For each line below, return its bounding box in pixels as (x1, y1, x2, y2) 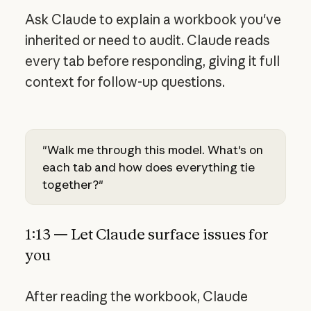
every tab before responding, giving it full (24, 52, 280, 69)
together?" (42, 176, 103, 192)
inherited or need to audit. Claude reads (24, 31, 270, 49)
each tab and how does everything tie (42, 159, 255, 174)
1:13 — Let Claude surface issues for (24, 226, 269, 244)
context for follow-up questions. (24, 73, 225, 90)
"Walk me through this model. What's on (42, 142, 263, 157)
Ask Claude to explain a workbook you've (24, 10, 281, 28)
